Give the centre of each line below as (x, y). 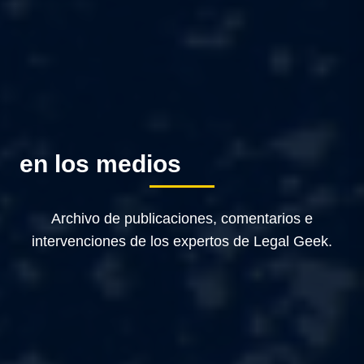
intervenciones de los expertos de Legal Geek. (182, 241)
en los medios (100, 163)
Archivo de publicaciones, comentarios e (182, 218)
